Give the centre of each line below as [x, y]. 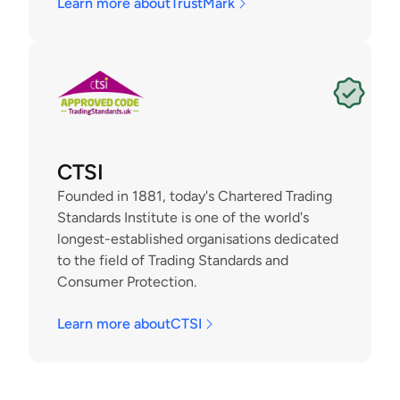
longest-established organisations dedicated [198, 239]
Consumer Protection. [127, 282]
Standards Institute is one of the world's [183, 217]
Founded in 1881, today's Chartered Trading [195, 196]
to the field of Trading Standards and [173, 260]
